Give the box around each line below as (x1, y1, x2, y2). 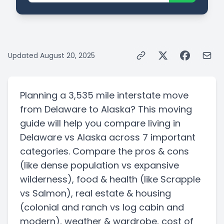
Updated (8, 50, 38, 61)
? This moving (130, 103, 192, 116)
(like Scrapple (137, 173, 200, 186)
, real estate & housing (71, 187, 171, 200)
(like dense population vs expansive (20, 159, 179, 172)
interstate (117, 89, 160, 102)
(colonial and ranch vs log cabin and (20, 201, 184, 214)
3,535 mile (68, 89, 114, 102)
